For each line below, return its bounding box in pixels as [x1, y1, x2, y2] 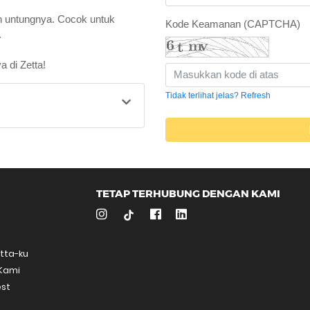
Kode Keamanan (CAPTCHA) [165, 17, 300, 30]
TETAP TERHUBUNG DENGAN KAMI [96, 186, 280, 200]
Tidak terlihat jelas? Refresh [165, 90, 271, 100]
